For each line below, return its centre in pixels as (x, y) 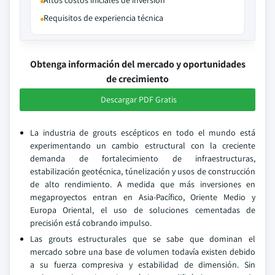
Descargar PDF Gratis (139, 99)
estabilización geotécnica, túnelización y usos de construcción (143, 171)
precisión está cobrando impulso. (91, 223)
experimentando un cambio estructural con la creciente (143, 145)
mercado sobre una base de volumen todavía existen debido (143, 252)
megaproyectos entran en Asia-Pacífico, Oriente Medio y (143, 197)
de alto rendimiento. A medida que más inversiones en (143, 184)
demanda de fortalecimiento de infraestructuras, (143, 158)
